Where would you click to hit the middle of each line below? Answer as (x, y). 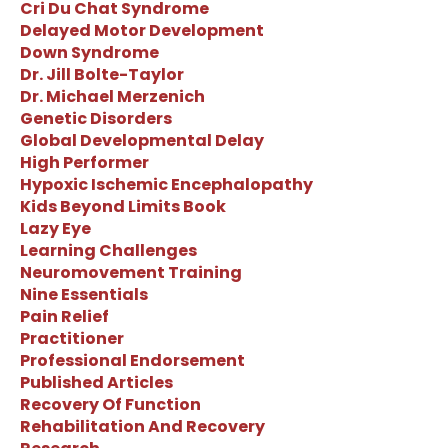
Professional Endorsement (132, 360)
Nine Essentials (84, 294)
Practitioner (72, 338)
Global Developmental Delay (142, 140)
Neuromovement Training (131, 272)
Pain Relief (64, 316)
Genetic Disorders (96, 118)
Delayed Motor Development (142, 30)
